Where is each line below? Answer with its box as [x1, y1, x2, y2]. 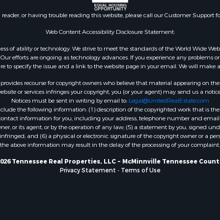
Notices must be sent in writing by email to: [11, 96, 129, 105]
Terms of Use [120, 166, 161, 174]
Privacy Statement [59, 166, 116, 174]
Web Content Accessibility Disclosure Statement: [45, 27, 175, 36]
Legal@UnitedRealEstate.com [128, 96, 209, 105]
